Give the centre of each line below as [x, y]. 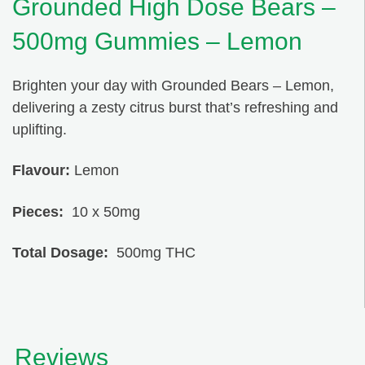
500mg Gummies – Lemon [157, 41]
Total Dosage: [60, 253]
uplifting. [40, 130]
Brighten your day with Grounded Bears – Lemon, [173, 86]
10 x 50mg [102, 211]
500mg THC [152, 253]
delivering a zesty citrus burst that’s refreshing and [175, 108]
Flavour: [41, 171]
